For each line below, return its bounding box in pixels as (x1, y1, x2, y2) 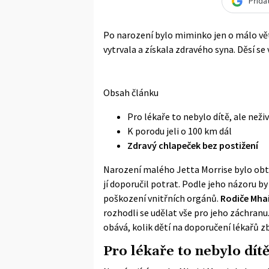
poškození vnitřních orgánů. (103, 192, 220, 204)
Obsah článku (103, 86, 159, 98)
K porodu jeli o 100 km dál (127, 124, 232, 137)
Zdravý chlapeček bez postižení (127, 139, 258, 151)
